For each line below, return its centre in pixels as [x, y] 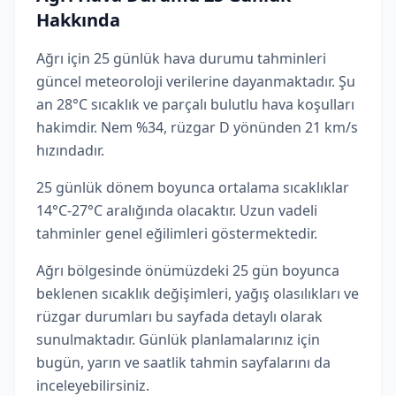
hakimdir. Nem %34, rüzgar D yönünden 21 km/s [197, 127]
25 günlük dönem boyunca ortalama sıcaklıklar [193, 187]
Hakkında [78, 20]
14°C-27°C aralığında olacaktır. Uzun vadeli [177, 210]
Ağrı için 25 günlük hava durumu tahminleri [181, 58]
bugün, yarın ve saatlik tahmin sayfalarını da [183, 362]
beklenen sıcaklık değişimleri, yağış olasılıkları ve [198, 293]
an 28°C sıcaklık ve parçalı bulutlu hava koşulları [195, 104]
